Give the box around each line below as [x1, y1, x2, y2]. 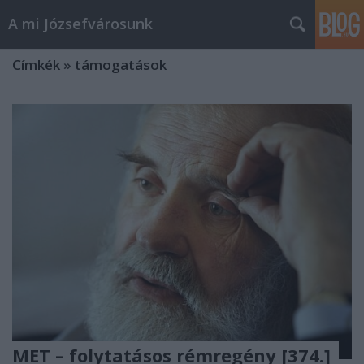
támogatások [75, 55, 167, 74]
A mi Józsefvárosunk [8, 14, 153, 33]
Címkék [12, 55, 60, 74]
